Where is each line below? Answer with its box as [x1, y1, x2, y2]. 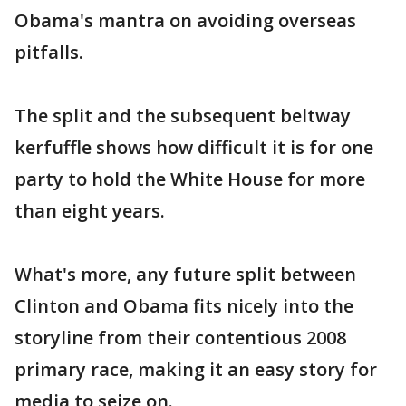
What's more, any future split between [14, 261, 356, 286]
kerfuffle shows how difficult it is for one [14, 134, 373, 159]
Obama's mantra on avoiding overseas [14, 7, 356, 33]
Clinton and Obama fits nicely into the [14, 293, 353, 318]
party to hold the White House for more [14, 166, 365, 191]
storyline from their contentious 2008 [14, 324, 346, 350]
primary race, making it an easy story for [14, 356, 377, 382]
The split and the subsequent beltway [14, 102, 351, 128]
